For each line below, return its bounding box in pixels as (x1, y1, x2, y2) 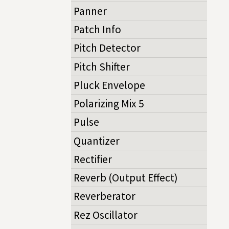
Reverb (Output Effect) (74, 171, 178, 185)
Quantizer (74, 133, 120, 148)
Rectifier (74, 152, 112, 166)
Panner (74, 4, 107, 18)
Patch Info (74, 22, 121, 37)
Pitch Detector (74, 41, 141, 55)
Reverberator (74, 189, 135, 203)
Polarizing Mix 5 (74, 97, 144, 111)
